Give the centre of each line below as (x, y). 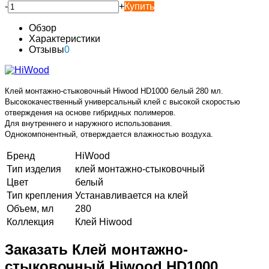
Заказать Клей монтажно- (96, 249)
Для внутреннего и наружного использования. (89, 123)
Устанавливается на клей (131, 195)
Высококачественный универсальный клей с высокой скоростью (122, 101)
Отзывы (47, 49)
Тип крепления (40, 195)
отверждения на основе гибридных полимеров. (90, 112)
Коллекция (30, 222)
